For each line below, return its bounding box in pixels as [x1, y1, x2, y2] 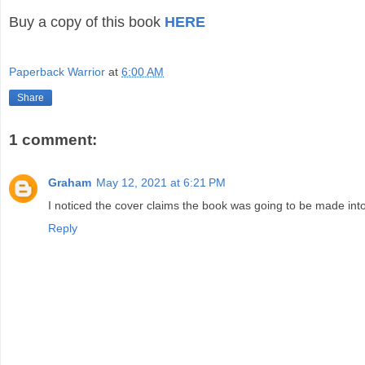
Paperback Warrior [9, 64, 105, 78]
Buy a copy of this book [9, 14, 165, 31]
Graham [48, 175, 91, 189]
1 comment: [9, 131, 97, 149]
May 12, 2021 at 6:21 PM [96, 175, 226, 189]
